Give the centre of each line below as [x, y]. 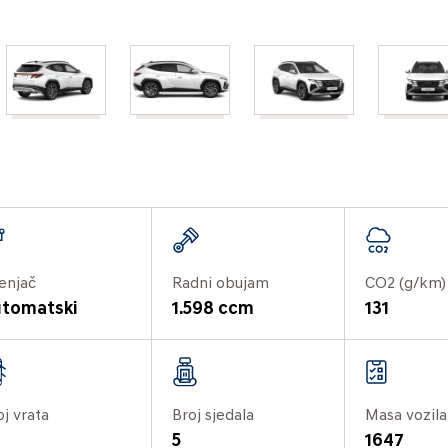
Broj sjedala [213, 415]
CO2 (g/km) [405, 283]
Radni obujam [221, 283]
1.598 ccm [213, 309]
